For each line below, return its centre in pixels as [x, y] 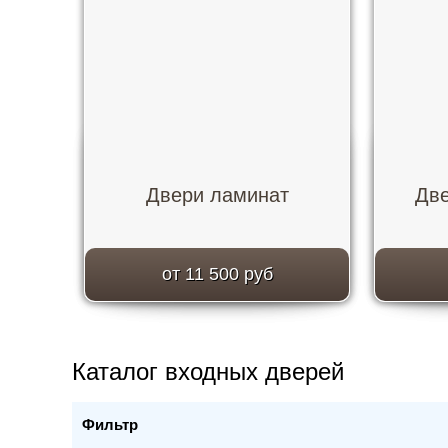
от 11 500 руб [217, 274]
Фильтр [110, 424]
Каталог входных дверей [208, 371]
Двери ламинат [217, 195]
